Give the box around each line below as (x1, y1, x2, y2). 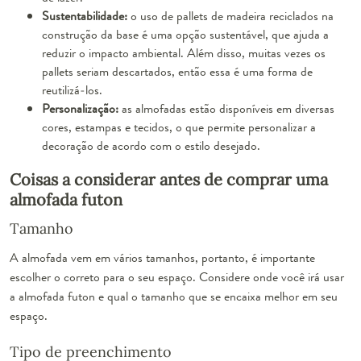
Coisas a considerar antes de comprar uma (10, 168, 328, 189)
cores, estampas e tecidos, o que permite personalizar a (42, 117, 316, 136)
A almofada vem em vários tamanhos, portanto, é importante (10, 247, 315, 267)
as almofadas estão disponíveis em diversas (118, 98, 334, 118)
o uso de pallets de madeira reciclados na (127, 6, 334, 25)
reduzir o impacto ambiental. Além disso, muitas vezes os (42, 43, 326, 62)
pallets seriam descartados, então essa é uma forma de (42, 61, 313, 81)
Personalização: (42, 98, 118, 118)
